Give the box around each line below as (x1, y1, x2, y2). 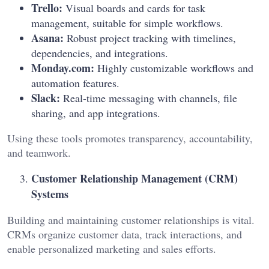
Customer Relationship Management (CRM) (31, 171, 238, 187)
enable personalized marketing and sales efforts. (7, 241, 216, 256)
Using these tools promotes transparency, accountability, (7, 131, 253, 146)
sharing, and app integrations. (31, 106, 160, 121)
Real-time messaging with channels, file (60, 91, 237, 106)
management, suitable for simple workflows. (31, 16, 223, 31)
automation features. (31, 76, 119, 91)
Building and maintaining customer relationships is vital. (7, 213, 255, 228)
